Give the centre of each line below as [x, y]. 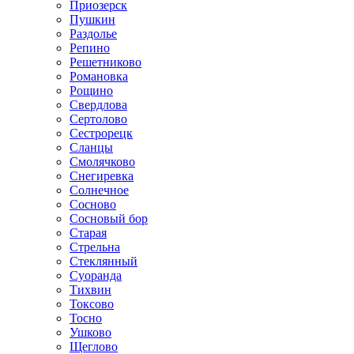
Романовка [99, 76]
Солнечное [99, 190]
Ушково [90, 332]
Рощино [91, 90]
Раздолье [93, 34]
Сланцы [91, 147]
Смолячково [102, 162]
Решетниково [105, 62]
